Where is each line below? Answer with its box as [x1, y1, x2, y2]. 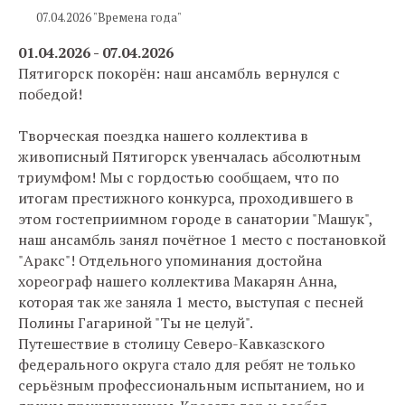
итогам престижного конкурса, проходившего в [18, 188, 353, 209]
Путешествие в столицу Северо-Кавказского [18, 334, 325, 354]
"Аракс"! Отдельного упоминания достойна [18, 250, 322, 271]
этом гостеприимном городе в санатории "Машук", [18, 209, 372, 230]
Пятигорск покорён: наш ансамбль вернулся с [18, 63, 340, 84]
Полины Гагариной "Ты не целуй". [18, 313, 253, 334]
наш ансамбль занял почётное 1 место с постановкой [18, 230, 386, 250]
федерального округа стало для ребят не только [18, 354, 355, 375]
